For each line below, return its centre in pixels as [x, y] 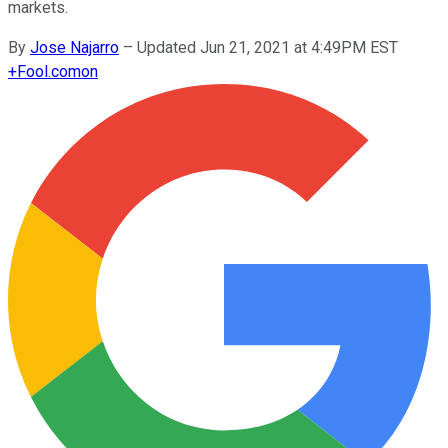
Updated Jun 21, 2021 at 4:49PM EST [267, 47]
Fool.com [49, 71]
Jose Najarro [74, 47]
